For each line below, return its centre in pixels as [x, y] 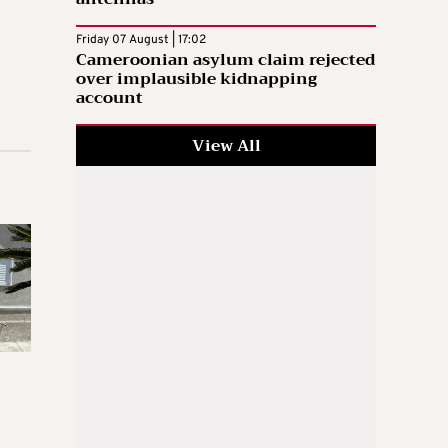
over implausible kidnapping [196, 78]
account [109, 97]
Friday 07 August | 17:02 [141, 39]
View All [226, 145]
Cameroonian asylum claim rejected [225, 59]
